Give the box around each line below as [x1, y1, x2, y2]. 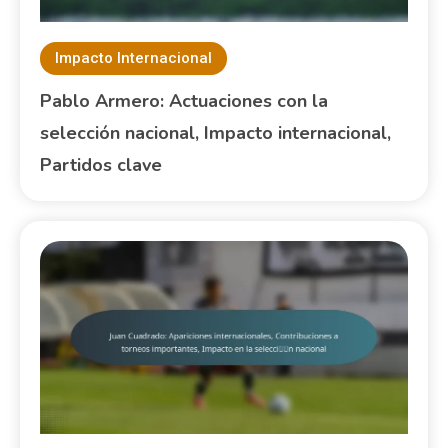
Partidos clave [40, 153, 163, 178]
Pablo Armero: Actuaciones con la [40, 89, 329, 114]
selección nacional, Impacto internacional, [40, 121, 392, 146]
